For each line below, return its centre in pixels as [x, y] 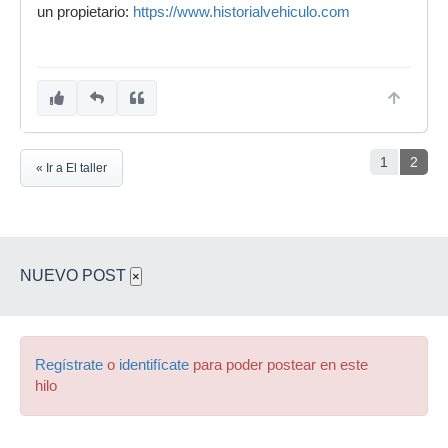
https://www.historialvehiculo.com [241, 12]
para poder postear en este [278, 365]
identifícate [154, 365]
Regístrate [69, 365]
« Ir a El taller [71, 168]
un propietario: [85, 12]
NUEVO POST [75, 275]
